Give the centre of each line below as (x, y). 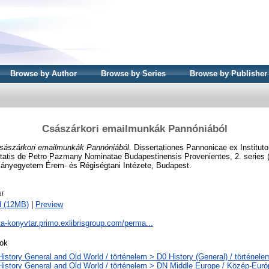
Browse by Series (133, 74)
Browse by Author (44, 74)
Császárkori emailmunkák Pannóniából (134, 128)
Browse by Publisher (228, 74)
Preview (49, 205)
